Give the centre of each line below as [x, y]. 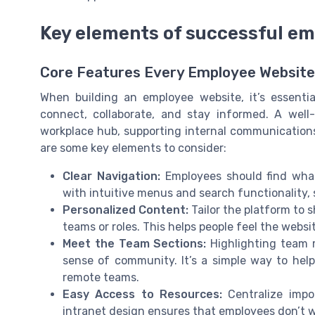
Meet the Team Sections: [135, 243]
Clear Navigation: [111, 176]
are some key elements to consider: [133, 148]
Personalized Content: [126, 210]
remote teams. [101, 277]
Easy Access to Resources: [143, 294]
